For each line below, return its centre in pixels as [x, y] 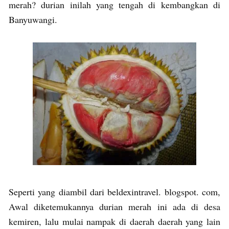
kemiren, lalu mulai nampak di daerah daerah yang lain [114, 221]
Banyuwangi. [35, 19]
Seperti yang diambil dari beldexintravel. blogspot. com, [114, 191]
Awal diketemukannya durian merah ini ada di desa [114, 206]
